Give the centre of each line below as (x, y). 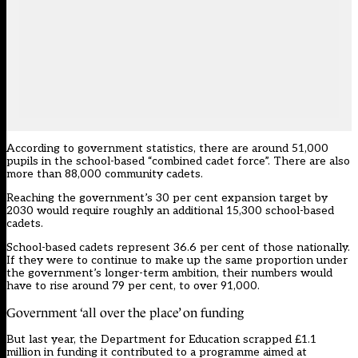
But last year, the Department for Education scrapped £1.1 (161, 340)
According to (42, 149)
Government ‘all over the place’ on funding (125, 313)
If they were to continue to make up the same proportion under (177, 261)
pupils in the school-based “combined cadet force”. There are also (178, 161)
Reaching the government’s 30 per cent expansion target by (167, 198)
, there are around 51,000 (261, 149)
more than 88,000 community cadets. (105, 174)
